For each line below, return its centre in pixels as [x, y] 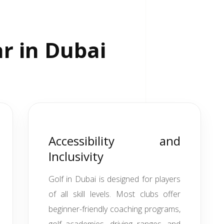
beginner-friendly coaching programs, [114, 209]
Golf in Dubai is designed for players [114, 179]
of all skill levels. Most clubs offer [114, 194]
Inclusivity [76, 156]
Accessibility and [114, 141]
